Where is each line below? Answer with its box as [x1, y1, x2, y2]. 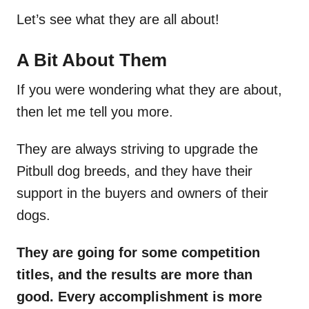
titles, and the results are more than [17, 267, 252, 283]
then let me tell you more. [17, 104, 173, 120]
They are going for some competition [17, 245, 260, 261]
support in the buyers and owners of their [17, 186, 268, 201]
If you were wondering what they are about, [17, 82, 282, 98]
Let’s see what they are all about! [17, 12, 219, 28]
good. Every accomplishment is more [17, 289, 262, 305]
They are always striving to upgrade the [17, 141, 258, 157]
